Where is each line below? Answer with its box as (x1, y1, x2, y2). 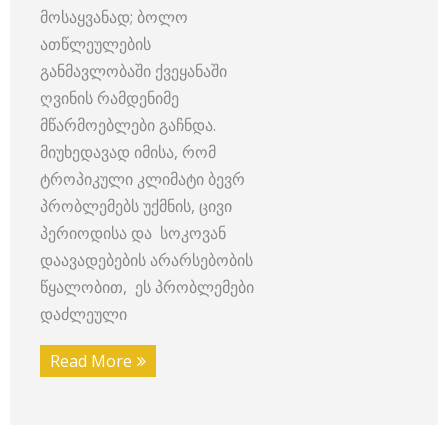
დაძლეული (40, 303, 127, 326)
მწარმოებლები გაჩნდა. (40, 114, 216, 137)
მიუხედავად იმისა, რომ (40, 141, 216, 164)
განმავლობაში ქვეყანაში (40, 60, 227, 83)
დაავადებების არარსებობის (40, 249, 253, 272)
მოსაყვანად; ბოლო (40, 6, 188, 29)
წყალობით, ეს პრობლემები (40, 276, 254, 299)
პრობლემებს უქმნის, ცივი (40, 195, 232, 218)
